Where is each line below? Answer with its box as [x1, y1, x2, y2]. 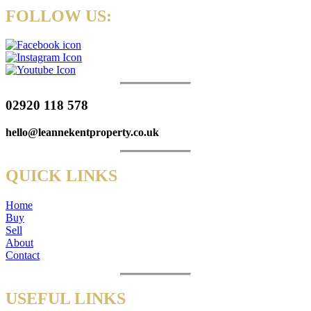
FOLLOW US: [6, 6, 112, 25]
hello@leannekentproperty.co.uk [6, 126, 159, 138]
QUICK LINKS [6, 166, 117, 185]
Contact [6, 249, 40, 261]
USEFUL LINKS [6, 289, 126, 308]
